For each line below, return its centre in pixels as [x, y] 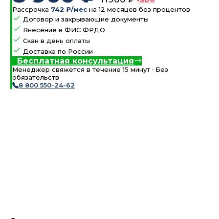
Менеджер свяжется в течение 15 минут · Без [90, 70]
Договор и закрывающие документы [86, 19]
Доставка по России [58, 52]
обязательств [36, 77]
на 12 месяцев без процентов [139, 10]
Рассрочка [32, 10]
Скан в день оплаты [56, 41]
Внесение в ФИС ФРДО [64, 30]
